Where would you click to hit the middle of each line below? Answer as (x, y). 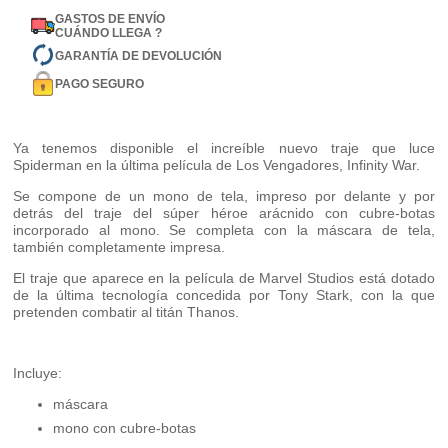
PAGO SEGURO (100, 83)
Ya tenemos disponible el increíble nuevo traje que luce (224, 148)
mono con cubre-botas (125, 428)
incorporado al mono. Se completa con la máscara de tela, (224, 230)
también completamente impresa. (119, 247)
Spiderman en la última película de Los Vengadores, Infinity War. (217, 165)
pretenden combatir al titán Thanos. (126, 312)
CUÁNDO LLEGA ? (109, 33)
